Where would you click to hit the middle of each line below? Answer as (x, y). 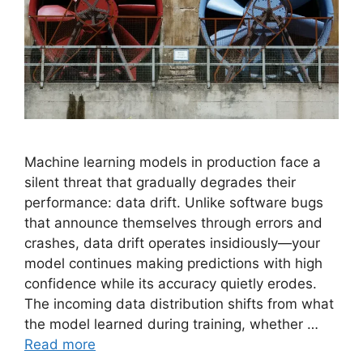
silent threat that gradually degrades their (160, 182)
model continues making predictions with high (173, 263)
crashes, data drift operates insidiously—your (172, 243)
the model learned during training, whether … (171, 324)
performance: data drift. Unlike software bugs (174, 202)
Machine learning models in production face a (173, 162)
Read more (60, 344)
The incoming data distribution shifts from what (179, 303)
